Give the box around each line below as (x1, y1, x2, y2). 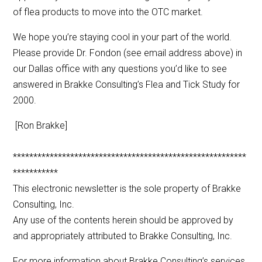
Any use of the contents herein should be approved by (13, 215, 234, 226)
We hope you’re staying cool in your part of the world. (13, 32, 235, 43)
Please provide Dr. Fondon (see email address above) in (13, 47, 243, 59)
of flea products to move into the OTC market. (13, 6, 208, 18)
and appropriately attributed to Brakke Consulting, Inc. (13, 230, 233, 242)
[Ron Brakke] (13, 120, 68, 132)
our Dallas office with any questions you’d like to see (13, 63, 227, 75)
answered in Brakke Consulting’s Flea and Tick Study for (13, 79, 240, 91)
